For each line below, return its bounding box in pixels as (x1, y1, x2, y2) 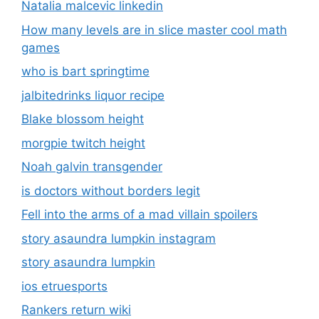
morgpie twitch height (21, 135, 145, 150)
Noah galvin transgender (21, 159, 162, 174)
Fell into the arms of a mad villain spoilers (21, 207, 258, 222)
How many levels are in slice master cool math (21, 22, 287, 37)
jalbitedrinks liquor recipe (21, 88, 164, 103)
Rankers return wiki (21, 303, 131, 318)
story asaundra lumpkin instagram (21, 231, 216, 246)
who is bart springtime (21, 64, 150, 79)
